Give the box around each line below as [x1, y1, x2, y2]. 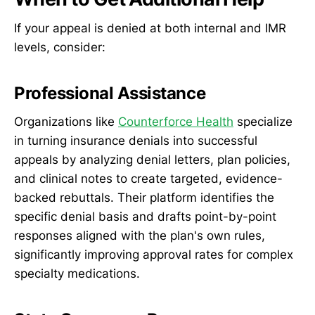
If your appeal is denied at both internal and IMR [14, 21, 286, 36]
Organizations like [14, 114, 118, 129]
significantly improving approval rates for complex [14, 247, 293, 262]
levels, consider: [14, 40, 105, 55]
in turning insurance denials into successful [14, 133, 257, 148]
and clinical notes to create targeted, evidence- [14, 171, 283, 186]
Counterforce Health [118, 114, 233, 129]
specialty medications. [14, 266, 140, 281]
